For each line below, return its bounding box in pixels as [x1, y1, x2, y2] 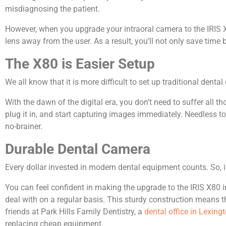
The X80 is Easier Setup [5, 55, 155, 72]
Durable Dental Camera [5, 141, 154, 157]
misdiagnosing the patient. [5, 4, 100, 14]
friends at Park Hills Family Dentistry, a [5, 207, 144, 216]
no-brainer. [5, 122, 42, 131]
